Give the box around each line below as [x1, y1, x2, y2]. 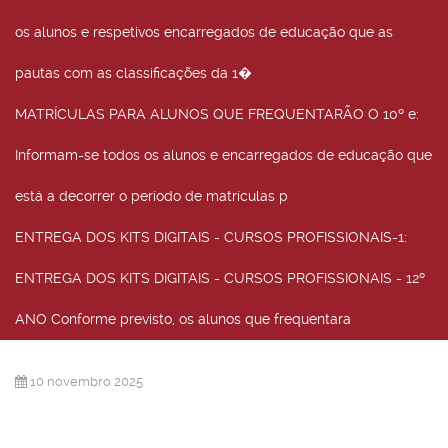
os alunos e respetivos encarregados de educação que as [15, 24, 393, 40]
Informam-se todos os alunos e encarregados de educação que [15, 147, 432, 163]
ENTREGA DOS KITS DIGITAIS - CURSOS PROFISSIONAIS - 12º [15, 270, 425, 286]
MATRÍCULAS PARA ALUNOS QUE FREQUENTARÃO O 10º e [15, 106, 416, 122]
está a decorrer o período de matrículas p [15, 188, 288, 204]
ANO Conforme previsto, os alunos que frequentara [15, 311, 351, 327]
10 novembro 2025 [30, 374, 143, 389]
